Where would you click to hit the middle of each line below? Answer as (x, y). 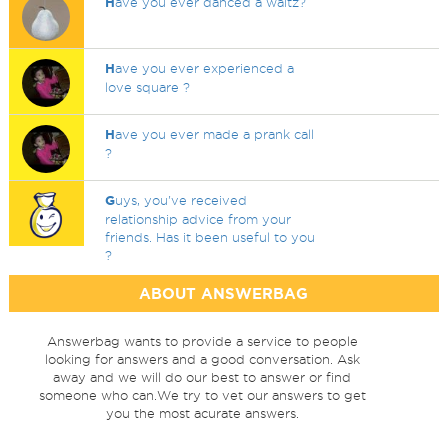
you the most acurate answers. (202, 413)
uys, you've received (181, 200)
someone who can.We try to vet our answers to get (202, 395)
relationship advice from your (198, 219)
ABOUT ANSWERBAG (224, 293)
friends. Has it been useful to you (210, 237)
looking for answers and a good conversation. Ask (202, 359)
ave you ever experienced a (205, 68)
